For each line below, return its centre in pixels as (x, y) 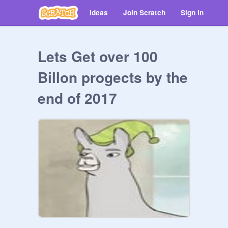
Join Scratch (144, 12)
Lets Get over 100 (98, 56)
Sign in (192, 12)
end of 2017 (77, 98)
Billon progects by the (113, 77)
